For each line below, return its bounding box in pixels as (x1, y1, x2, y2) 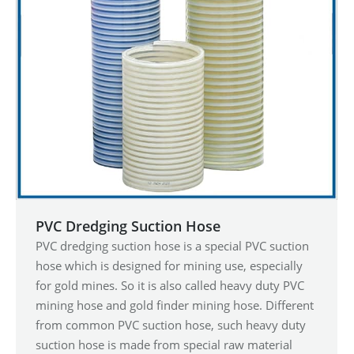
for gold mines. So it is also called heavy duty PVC (36, 277, 304, 293)
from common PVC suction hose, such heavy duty (36, 316, 306, 333)
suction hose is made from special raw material (36, 336, 292, 352)
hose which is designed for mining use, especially (36, 257, 303, 273)
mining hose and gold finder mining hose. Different (36, 296, 314, 313)
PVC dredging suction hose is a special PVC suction (36, 237, 309, 254)
